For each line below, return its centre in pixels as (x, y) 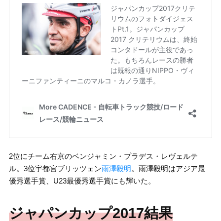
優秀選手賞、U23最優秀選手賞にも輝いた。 (82, 181)
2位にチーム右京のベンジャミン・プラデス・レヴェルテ (103, 156)
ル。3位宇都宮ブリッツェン (55, 169)
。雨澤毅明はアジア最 (168, 169)
